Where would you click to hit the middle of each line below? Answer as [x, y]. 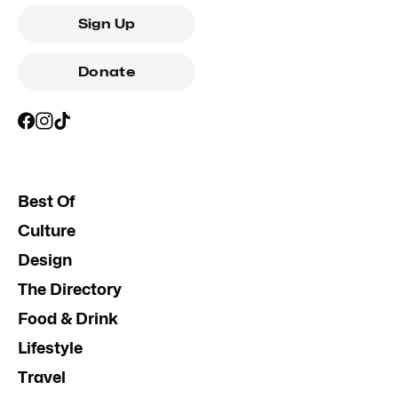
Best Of [46, 201]
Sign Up [107, 24]
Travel [42, 377]
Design [45, 260]
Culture [47, 231]
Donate [107, 72]
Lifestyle [50, 348]
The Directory [70, 289]
